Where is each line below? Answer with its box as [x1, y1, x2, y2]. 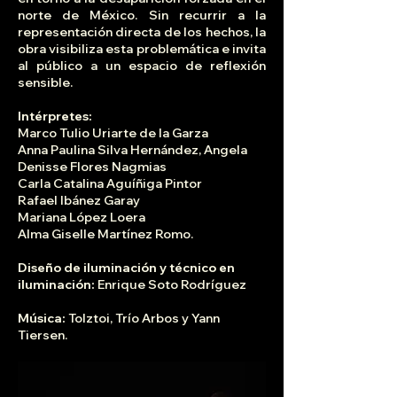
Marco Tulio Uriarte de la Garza [18, 125, 208, 142]
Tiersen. [18, 327, 67, 344]
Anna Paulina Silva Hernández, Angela [18, 142, 247, 159]
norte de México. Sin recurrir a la [18, 7, 266, 24]
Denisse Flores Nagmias [18, 159, 167, 175]
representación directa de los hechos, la [18, 24, 266, 41]
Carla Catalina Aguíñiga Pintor [18, 175, 202, 192]
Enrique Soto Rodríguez [97, 276, 246, 293]
